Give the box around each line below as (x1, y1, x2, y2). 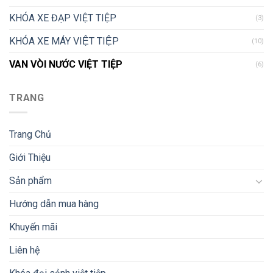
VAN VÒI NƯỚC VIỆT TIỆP (9, 58, 122, 70)
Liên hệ (9, 244, 40, 257)
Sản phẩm (9, 175, 52, 187)
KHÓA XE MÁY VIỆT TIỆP (9, 35, 119, 47)
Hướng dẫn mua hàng (9, 198, 99, 210)
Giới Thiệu (9, 152, 51, 164)
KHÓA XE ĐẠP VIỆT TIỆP (9, 12, 116, 24)
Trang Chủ (9, 129, 51, 141)
